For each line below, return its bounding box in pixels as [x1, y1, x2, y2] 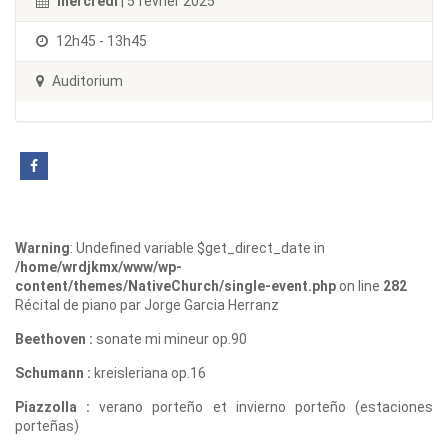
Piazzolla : [15, 399, 91, 415]
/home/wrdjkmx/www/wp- [15, 259, 182, 275]
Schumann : [15, 365, 91, 381]
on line [336, 278, 383, 294]
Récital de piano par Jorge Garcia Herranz [15, 297, 279, 313]
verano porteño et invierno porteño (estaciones [90, 399, 434, 415]
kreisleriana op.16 [91, 365, 206, 381]
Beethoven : [15, 331, 93, 347]
